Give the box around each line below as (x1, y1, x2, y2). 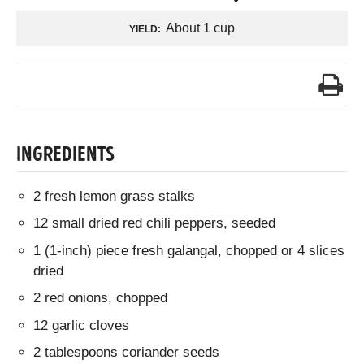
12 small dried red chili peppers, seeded (33, 215, 276, 232)
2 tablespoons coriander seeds (33, 344, 220, 361)
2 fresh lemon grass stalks (33, 188, 196, 204)
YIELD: (128, 23, 161, 35)
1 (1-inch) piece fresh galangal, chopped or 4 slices (33, 242, 345, 258)
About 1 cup (163, 20, 236, 35)
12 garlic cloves (33, 317, 130, 333)
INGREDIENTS (16, 145, 115, 167)
